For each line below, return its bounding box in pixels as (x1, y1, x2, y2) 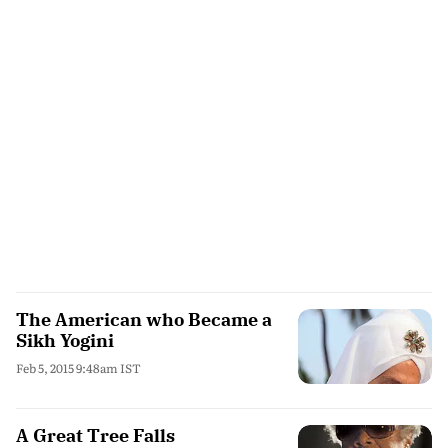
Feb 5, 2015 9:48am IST (16, 358, 141, 377)
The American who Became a (16, 307, 272, 331)
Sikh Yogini (16, 328, 114, 352)
